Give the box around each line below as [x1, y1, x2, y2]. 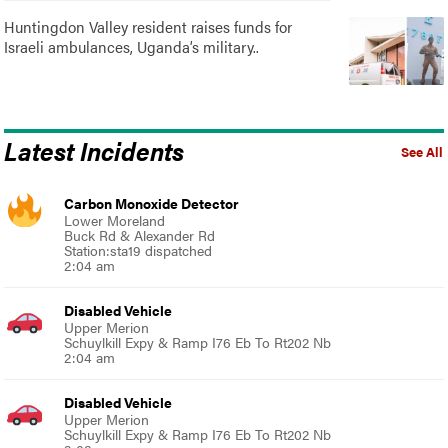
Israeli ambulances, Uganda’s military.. [4, 34, 260, 58]
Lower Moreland [64, 209, 166, 230]
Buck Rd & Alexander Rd [64, 224, 216, 245]
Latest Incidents [4, 131, 185, 168]
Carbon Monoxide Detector [64, 192, 240, 213]
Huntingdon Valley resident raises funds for [4, 14, 293, 38]
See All [400, 142, 443, 161]
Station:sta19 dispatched [64, 239, 213, 260]
